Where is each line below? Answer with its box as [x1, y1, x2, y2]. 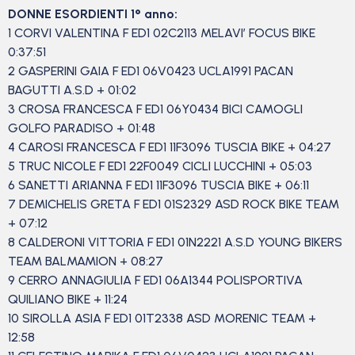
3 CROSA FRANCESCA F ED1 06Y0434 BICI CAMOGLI [8, 101, 303, 116]
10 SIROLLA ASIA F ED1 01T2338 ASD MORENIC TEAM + [8, 311, 316, 326]
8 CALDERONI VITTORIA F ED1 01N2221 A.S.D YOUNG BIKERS [8, 235, 342, 250]
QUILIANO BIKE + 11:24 [8, 292, 131, 307]
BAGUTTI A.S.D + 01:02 [8, 82, 139, 97]
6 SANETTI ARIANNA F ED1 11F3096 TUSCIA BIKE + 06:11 [8, 177, 312, 193]
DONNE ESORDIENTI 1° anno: [8, 6, 177, 21]
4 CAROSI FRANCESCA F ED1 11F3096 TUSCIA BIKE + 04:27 [8, 139, 331, 155]
